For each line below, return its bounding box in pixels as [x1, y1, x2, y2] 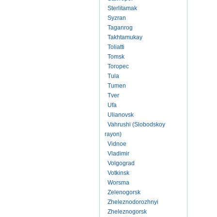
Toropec [108, 63, 129, 70]
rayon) [105, 131, 122, 138]
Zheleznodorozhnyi [108, 199, 158, 205]
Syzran [108, 15, 126, 21]
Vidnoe [108, 140, 126, 147]
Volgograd [108, 160, 135, 167]
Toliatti [108, 44, 124, 50]
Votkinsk [108, 170, 129, 176]
